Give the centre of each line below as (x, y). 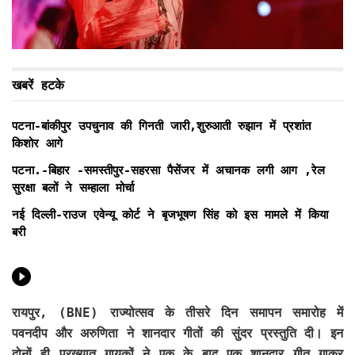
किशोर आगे (37, 143)
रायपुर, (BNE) (55, 312)
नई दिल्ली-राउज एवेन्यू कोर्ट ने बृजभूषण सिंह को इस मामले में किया (170, 214)
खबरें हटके (38, 85)
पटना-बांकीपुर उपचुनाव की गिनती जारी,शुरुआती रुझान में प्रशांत (161, 126)
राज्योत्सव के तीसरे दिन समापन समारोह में (221, 312)
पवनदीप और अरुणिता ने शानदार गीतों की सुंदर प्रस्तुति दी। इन (177, 333)
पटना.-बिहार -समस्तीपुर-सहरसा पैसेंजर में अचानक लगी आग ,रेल (168, 170)
